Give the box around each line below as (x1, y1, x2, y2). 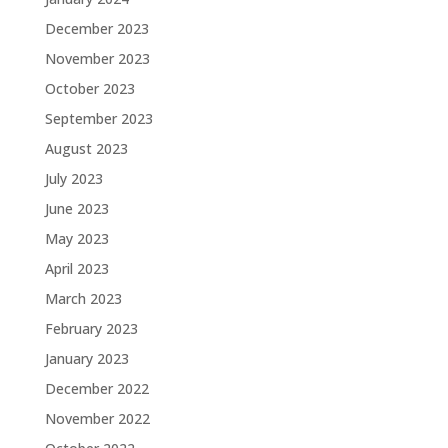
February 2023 (44, 319, 138, 339)
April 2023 (44, 259, 109, 279)
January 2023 (44, 349, 129, 369)
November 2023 (44, 49, 150, 69)
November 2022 (44, 409, 150, 429)
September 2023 (44, 109, 153, 129)
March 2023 (44, 289, 122, 309)
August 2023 (44, 139, 128, 159)
